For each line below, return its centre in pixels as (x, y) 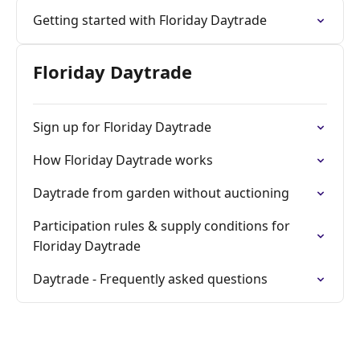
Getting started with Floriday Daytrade (150, 20)
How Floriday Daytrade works (123, 160)
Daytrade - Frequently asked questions (150, 279)
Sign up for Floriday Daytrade (122, 127)
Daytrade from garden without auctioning (161, 193)
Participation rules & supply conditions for (162, 226)
